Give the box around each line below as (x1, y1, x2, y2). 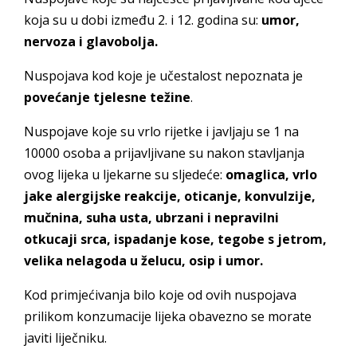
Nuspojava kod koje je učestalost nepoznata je (24, 67, 303, 85)
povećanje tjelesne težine (24, 88, 190, 107)
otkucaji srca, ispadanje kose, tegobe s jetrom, (24, 230, 327, 249)
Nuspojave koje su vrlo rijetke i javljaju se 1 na (24, 123, 299, 141)
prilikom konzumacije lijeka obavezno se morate (24, 308, 312, 326)
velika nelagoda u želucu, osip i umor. (24, 252, 263, 270)
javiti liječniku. (24, 329, 107, 347)
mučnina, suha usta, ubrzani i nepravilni (24, 209, 279, 227)
